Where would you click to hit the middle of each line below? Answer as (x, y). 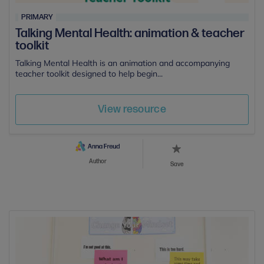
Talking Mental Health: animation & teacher (130, 34)
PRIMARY (37, 17)
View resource (132, 110)
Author (98, 161)
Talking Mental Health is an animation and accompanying (123, 63)
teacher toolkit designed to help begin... (89, 74)
